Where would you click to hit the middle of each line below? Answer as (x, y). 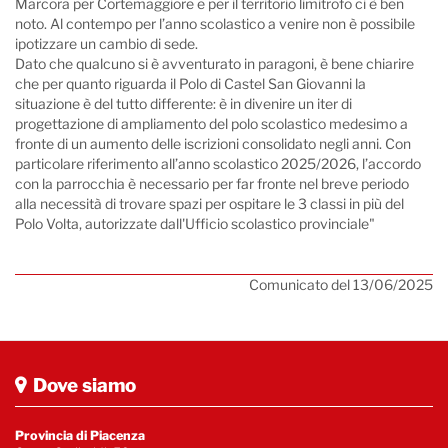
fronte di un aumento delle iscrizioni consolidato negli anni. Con (213, 143)
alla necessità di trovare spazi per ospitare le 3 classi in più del (209, 203)
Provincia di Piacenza (80, 435)
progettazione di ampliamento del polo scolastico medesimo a (211, 123)
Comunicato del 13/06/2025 (341, 284)
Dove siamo (84, 385)
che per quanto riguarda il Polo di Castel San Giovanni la (190, 83)
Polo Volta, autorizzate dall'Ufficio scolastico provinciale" (195, 223)
